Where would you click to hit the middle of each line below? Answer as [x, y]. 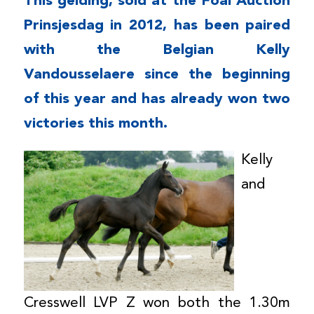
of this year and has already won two [157, 99]
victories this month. [95, 123]
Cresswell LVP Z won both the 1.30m [157, 303]
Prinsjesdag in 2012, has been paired [157, 25]
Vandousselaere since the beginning [157, 74]
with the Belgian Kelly [157, 50]
